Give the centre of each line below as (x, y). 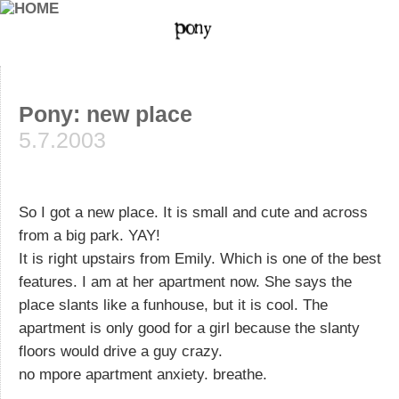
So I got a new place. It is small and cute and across (193, 212)
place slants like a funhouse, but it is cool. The (173, 305)
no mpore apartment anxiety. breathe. (143, 374)
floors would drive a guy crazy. (121, 351)
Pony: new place (106, 114)
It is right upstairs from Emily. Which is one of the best (200, 258)
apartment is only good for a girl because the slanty (189, 328)
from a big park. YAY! (90, 235)
